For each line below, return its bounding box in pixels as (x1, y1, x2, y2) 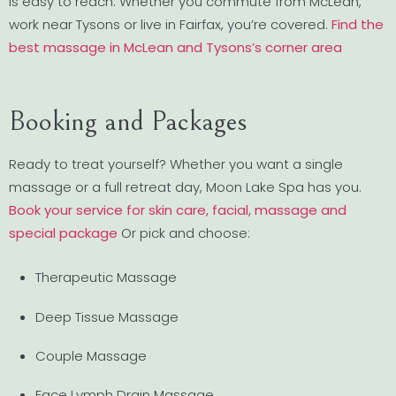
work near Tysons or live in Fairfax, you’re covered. (9, 14, 331, 34)
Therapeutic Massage (35, 268, 177, 287)
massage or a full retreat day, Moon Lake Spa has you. (9, 178, 362, 197)
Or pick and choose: (118, 224, 250, 243)
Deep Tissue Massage (35, 307, 179, 326)
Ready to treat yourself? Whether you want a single (9, 155, 343, 174)
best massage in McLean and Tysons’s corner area (9, 37, 342, 57)
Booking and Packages (9, 105, 247, 139)
